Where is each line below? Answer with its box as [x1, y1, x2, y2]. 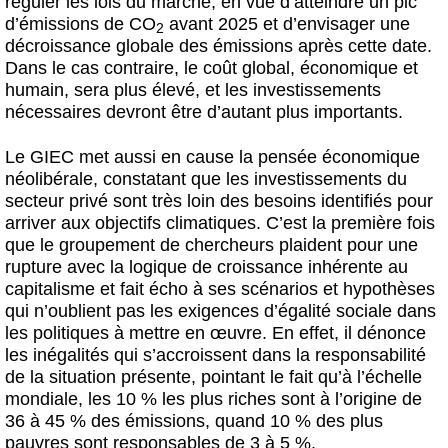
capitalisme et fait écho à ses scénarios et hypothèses [5, 278, 435, 299]
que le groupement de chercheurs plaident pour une [5, 234, 418, 255]
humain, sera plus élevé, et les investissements [5, 79, 381, 100]
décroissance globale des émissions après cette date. [5, 35, 432, 56]
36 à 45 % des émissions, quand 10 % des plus [5, 410, 383, 431]
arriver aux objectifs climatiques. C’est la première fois [5, 212, 435, 233]
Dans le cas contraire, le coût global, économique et [5, 57, 418, 78]
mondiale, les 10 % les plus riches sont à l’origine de [5, 388, 422, 409]
